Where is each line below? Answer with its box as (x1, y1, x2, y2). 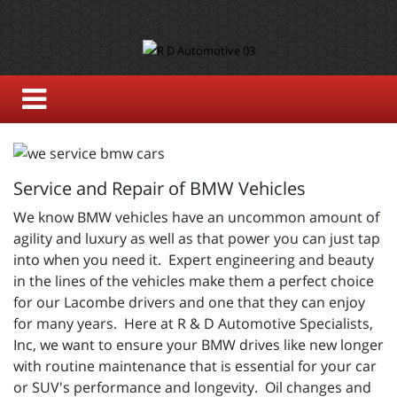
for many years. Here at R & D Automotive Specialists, (13, 313, 373, 333)
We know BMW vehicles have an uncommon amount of (13, 206, 379, 227)
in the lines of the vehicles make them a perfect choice (13, 270, 374, 291)
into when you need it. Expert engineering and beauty (13, 249, 374, 269)
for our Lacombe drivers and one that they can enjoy (13, 292, 365, 312)
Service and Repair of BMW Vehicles (13, 175, 306, 200)
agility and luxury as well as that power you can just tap (13, 228, 380, 248)
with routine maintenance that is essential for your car (13, 355, 377, 376)
